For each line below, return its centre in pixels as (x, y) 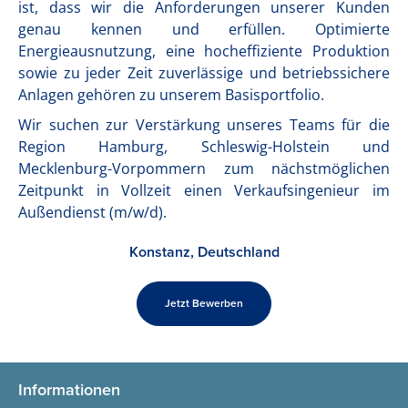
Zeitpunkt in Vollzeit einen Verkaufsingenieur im (204, 190)
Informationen (69, 390)
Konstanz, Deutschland (204, 252)
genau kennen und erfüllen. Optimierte (204, 29)
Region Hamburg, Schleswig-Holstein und (204, 147)
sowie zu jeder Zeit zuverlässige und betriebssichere (204, 73)
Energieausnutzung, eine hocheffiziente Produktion (204, 51)
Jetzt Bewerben (204, 303)
